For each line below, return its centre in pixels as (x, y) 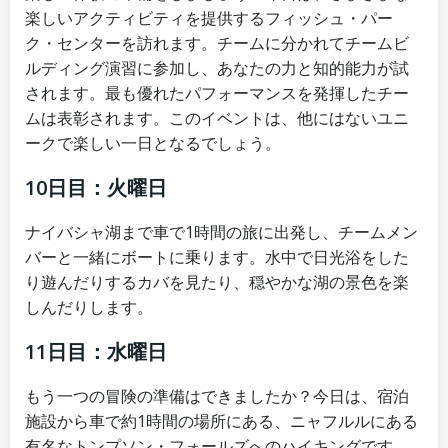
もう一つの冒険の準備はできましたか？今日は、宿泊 (217, 395)
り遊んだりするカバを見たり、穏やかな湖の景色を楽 (217, 281)
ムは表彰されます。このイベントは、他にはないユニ (217, 117)
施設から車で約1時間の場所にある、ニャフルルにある (221, 420)
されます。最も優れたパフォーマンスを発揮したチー (217, 92)
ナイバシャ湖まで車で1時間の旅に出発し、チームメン (221, 231)
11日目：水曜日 (96, 351)
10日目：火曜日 (96, 187)
